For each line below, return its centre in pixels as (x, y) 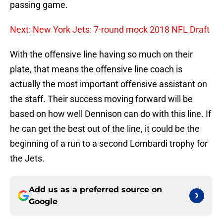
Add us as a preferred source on (95, 190)
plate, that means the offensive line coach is (96, 69)
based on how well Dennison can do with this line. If (111, 114)
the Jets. (27, 159)
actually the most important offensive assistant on (109, 84)
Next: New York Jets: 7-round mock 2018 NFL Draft (110, 30)
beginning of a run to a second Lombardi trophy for (109, 144)
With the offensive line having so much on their (101, 55)
